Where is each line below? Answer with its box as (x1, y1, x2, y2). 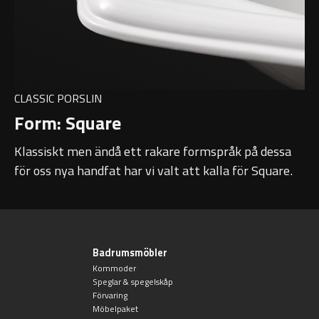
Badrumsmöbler (92, 244, 167, 261)
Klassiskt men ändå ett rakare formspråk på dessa (14, 141, 291, 162)
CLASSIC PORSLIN (14, 89, 102, 107)
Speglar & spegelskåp (92, 274, 173, 288)
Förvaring (92, 288, 127, 302)
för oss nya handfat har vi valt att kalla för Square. (14, 160, 296, 181)
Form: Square (14, 108, 121, 137)
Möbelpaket (92, 301, 138, 315)
